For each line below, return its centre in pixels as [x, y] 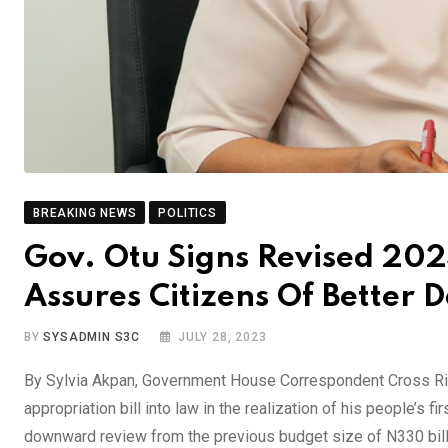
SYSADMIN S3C [92, 337]
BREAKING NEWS [85, 213]
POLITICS [187, 213]
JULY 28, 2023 [222, 337]
